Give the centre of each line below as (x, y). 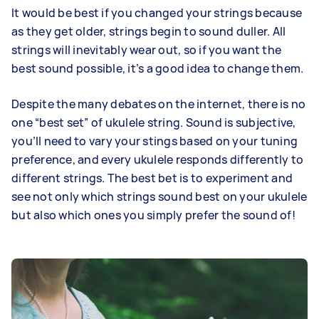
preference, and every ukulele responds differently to (158, 160)
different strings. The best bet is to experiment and (152, 178)
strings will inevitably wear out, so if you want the (146, 50)
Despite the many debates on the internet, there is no (159, 104)
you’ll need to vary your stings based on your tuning (155, 141)
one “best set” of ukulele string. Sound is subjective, (154, 123)
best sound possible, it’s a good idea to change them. (158, 69)
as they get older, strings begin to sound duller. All (149, 32)
